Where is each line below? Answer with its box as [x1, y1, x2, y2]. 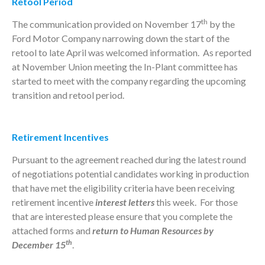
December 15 [12, 239, 66, 251]
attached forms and [12, 225, 92, 237]
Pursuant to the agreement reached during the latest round [12, 154, 246, 166]
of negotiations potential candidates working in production [12, 168, 249, 180]
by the [208, 18, 235, 30]
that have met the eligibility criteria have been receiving [12, 182, 235, 194]
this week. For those [154, 196, 238, 208]
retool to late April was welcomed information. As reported [12, 47, 251, 59]
